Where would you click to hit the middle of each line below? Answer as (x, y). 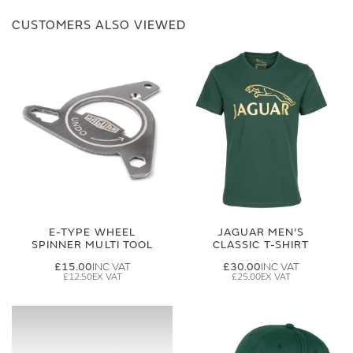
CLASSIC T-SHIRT (261, 245)
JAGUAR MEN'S (261, 232)
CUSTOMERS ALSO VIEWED (99, 25)
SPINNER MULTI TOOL (92, 245)
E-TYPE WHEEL (92, 232)
